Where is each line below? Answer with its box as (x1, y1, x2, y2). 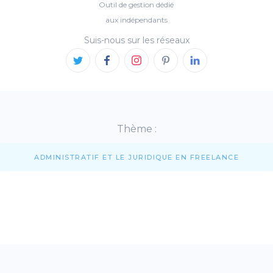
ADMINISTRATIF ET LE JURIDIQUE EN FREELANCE (34, 152, 239, 161)
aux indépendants (105, 15, 168, 24)
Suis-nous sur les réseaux (83, 34, 190, 46)
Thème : (116, 122, 157, 135)
